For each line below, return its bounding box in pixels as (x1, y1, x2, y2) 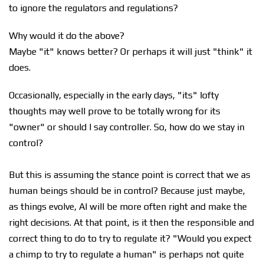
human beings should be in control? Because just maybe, (9, 185, 245, 196)
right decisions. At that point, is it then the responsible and (9, 217, 254, 228)
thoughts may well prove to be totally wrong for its (9, 105, 220, 117)
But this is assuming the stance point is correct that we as (9, 169, 250, 180)
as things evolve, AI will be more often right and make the (9, 201, 247, 212)
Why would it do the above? (9, 30, 124, 41)
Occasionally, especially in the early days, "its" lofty (9, 90, 219, 101)
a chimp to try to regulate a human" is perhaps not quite (9, 249, 244, 260)
